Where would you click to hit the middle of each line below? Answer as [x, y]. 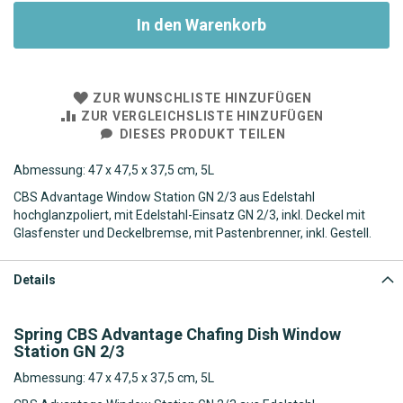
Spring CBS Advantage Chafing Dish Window [177, 334]
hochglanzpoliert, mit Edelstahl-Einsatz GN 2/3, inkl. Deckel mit [189, 215]
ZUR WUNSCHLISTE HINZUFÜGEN [202, 98]
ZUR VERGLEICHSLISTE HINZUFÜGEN [203, 116]
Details [35, 279]
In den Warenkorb [201, 24]
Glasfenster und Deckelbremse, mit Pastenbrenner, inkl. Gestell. [193, 233]
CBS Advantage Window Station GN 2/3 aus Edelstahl [164, 197]
